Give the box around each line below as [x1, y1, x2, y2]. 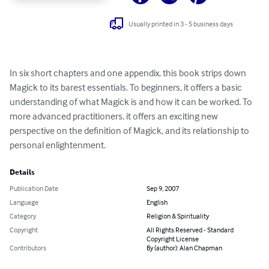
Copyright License [147, 234, 199, 244]
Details [10, 168, 35, 177]
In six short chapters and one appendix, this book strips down [10, 67, 248, 79]
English [147, 198, 168, 207]
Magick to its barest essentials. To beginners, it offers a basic [10, 81, 244, 94]
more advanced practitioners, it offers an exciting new [10, 110, 220, 122]
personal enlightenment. [10, 139, 106, 151]
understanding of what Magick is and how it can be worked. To [10, 95, 254, 108]
